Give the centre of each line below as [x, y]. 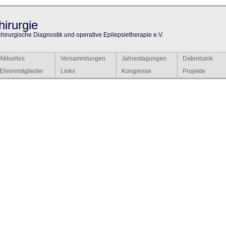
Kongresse [136, 71]
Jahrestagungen [144, 59]
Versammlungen [83, 59]
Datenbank [198, 59]
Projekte [194, 71]
